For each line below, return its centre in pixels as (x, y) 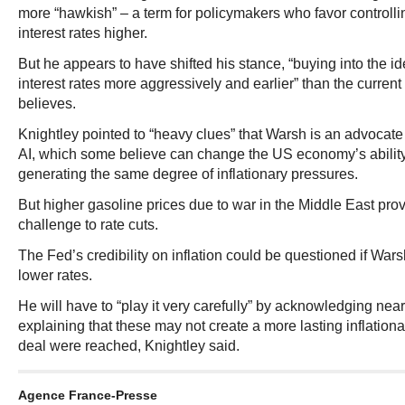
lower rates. (55, 275)
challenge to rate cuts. (88, 225)
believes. (47, 104)
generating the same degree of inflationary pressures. (188, 174)
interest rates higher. (83, 33)
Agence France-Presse (88, 395)
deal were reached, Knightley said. (129, 346)
